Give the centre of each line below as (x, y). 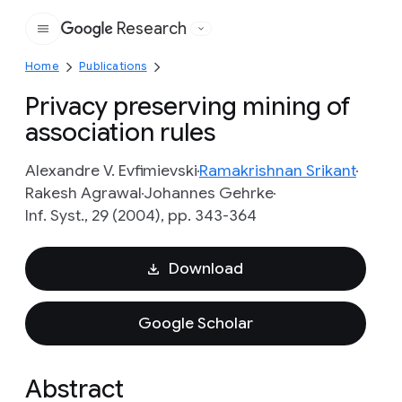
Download (205, 268)
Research (152, 29)
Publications (113, 66)
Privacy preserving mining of (188, 106)
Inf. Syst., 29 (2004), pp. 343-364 (141, 215)
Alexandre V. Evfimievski (111, 170)
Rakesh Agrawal (83, 193)
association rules (120, 132)
